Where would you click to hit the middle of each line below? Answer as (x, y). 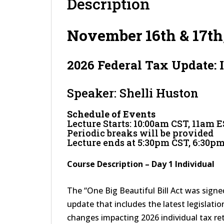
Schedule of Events (111, 114)
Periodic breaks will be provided (140, 133)
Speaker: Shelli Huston (133, 93)
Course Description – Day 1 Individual (141, 164)
